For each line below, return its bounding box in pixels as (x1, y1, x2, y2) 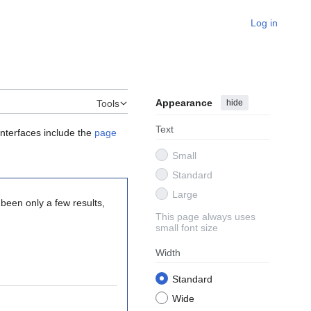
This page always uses (155, 211, 255, 223)
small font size (155, 222, 218, 234)
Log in (251, 17, 278, 28)
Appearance (155, 97, 212, 109)
